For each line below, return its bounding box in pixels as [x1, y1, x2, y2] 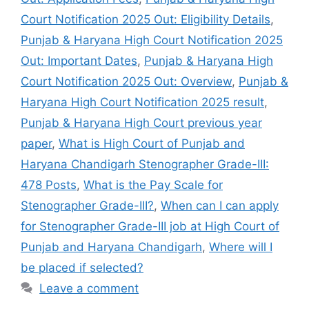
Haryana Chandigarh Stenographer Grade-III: [21, 157, 269, 171]
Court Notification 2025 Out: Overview [21, 74, 232, 88]
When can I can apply [161, 198, 279, 212]
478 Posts [21, 177, 77, 192]
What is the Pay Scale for [83, 177, 223, 192]
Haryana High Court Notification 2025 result [21, 94, 264, 109]
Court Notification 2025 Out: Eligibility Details [21, 12, 270, 26]
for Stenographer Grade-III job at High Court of [21, 219, 279, 233]
